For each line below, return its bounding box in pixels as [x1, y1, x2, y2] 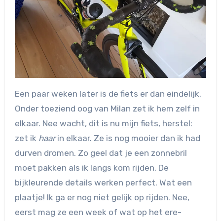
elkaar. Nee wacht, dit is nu [14, 118, 122, 128]
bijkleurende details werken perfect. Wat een [14, 177, 192, 187]
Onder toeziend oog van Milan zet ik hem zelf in [14, 103, 200, 113]
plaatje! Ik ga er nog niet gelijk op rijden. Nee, [14, 192, 189, 202]
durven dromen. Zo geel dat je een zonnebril [14, 147, 187, 158]
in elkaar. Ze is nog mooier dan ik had [55, 133, 200, 143]
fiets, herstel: [138, 118, 192, 128]
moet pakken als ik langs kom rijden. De [14, 162, 169, 173]
